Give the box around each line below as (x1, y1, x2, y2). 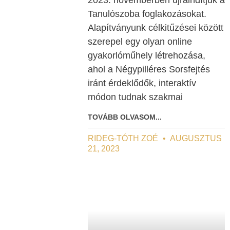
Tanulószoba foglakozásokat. (88, 8, 206, 19)
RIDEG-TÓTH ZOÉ (88, 133, 160, 143)
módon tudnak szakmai (88, 91, 183, 102)
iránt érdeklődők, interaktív (88, 78, 196, 88)
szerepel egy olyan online (88, 36, 192, 47)
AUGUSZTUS (168, 133, 222, 143)
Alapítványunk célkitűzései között (88, 22, 223, 33)
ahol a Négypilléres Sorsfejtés (88, 64, 210, 74)
